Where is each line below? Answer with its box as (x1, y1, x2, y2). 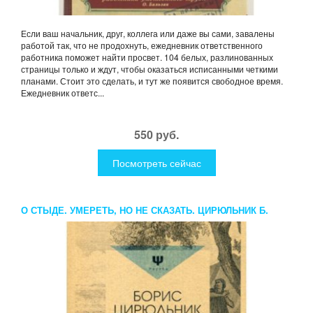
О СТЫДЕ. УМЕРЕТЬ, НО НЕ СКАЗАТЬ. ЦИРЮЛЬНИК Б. (21, 203, 268, 217)
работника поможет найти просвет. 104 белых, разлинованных (21, 50, 273, 63)
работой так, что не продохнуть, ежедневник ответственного (21, 38, 263, 51)
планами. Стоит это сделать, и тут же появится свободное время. (21, 74, 283, 87)
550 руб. (134, 126, 179, 143)
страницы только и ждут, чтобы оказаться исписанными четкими (21, 62, 278, 75)
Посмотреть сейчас (112, 155, 201, 170)
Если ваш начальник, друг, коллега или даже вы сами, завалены (21, 27, 275, 39)
